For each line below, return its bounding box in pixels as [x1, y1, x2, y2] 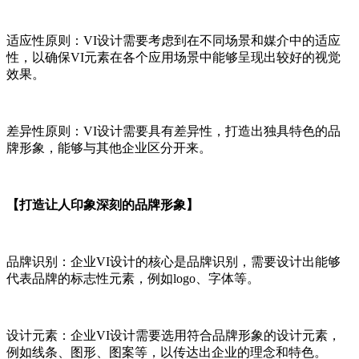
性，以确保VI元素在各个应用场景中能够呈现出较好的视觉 [6, 50, 341, 65]
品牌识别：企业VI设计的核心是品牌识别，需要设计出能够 [6, 255, 341, 269]
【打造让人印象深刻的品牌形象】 [6, 198, 199, 212]
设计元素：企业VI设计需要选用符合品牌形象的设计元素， [6, 329, 341, 343]
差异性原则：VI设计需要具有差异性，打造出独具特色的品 [6, 124, 341, 139]
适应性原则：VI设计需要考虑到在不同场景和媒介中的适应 [6, 34, 341, 48]
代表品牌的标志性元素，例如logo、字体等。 [6, 272, 260, 286]
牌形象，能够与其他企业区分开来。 [6, 141, 212, 155]
